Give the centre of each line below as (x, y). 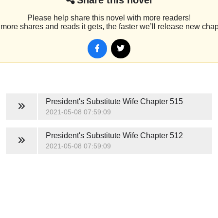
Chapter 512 (160, 135)
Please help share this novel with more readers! (109, 18)
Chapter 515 (160, 101)
